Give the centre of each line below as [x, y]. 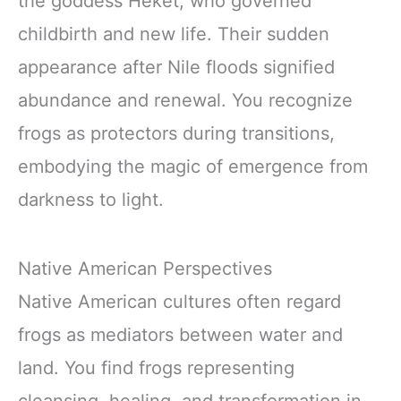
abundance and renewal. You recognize [185, 101]
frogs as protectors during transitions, [176, 134]
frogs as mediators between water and [180, 335]
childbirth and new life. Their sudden [174, 34]
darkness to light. [91, 200]
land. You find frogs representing [156, 368]
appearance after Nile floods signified [176, 68]
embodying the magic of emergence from [193, 167]
